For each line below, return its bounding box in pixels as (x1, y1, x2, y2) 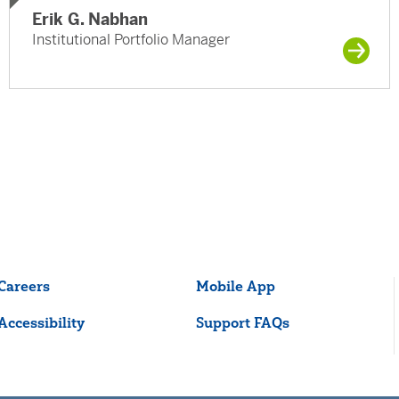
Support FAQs (195, 313, 289, 332)
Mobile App (195, 277, 275, 296)
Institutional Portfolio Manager (32, 30, 230, 50)
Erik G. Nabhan (32, 9, 148, 30)
